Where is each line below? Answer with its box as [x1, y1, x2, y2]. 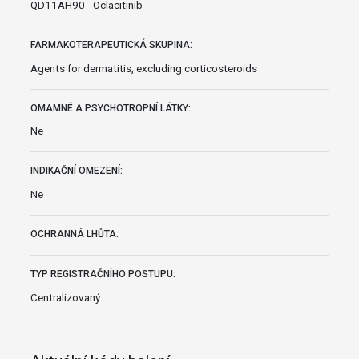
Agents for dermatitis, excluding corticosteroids [30, 61, 257, 75]
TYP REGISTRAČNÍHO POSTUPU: [30, 268, 175, 280]
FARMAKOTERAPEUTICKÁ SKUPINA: [30, 38, 192, 50]
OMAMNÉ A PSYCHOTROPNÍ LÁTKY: [30, 102, 191, 114]
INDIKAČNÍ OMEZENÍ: [30, 165, 123, 177]
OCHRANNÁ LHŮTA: [30, 228, 119, 240]
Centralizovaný [30, 290, 100, 304]
